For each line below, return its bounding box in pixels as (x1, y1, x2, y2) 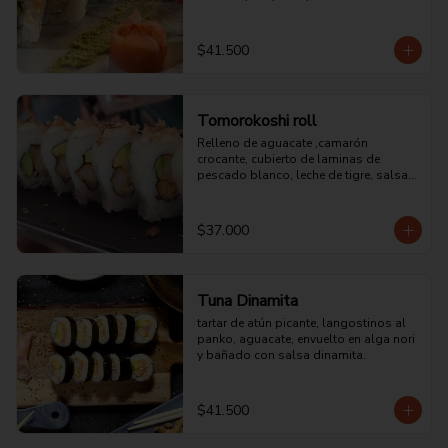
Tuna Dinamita (196, 290, 298, 312)
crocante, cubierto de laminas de (196, 151, 380, 167)
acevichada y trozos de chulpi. (196, 183, 367, 199)
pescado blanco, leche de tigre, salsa (196, 167, 408, 183)
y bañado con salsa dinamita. (196, 347, 366, 363)
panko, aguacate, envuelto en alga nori (196, 331, 415, 347)
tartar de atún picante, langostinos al (196, 315, 406, 331)
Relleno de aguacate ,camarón (196, 135, 368, 151)
